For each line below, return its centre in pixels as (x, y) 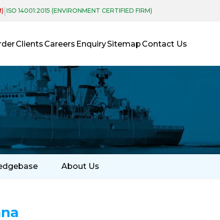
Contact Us (165, 44)
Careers (60, 44)
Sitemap (124, 44)
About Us (80, 166)
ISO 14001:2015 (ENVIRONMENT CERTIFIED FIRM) (79, 11)
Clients (30, 44)
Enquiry (91, 44)
